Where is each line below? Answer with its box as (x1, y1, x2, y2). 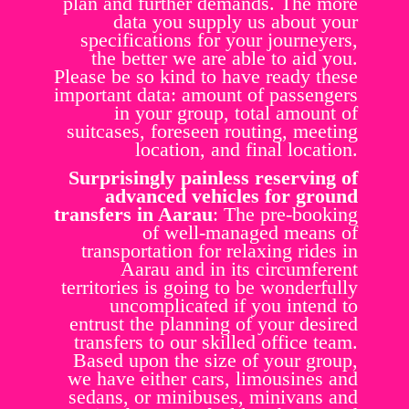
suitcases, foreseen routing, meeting (67, 120, 358, 143)
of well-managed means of (142, 221, 358, 245)
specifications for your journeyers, (80, 28, 358, 52)
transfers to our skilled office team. (74, 330, 358, 354)
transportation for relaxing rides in (81, 239, 358, 263)
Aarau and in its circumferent (121, 257, 358, 281)
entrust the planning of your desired (69, 312, 358, 336)
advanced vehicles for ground (105, 184, 358, 208)
